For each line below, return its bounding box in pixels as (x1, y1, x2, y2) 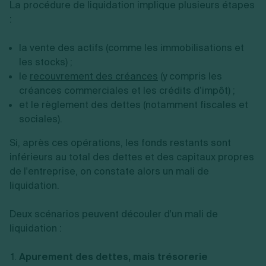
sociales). (19, 113, 62, 125)
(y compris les (158, 70, 222, 83)
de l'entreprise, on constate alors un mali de (9, 165, 209, 178)
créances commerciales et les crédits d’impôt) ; (19, 84, 235, 97)
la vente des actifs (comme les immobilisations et (19, 42, 244, 54)
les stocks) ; (19, 56, 72, 68)
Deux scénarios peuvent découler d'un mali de (9, 208, 218, 220)
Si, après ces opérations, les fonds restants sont (9, 137, 231, 149)
